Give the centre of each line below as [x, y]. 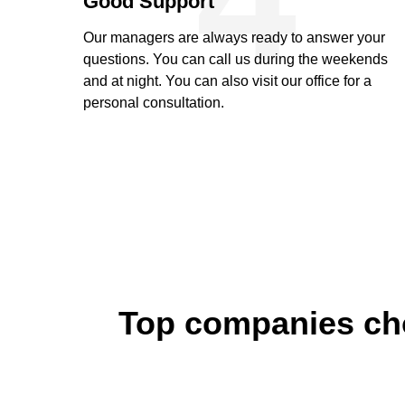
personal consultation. [154, 102]
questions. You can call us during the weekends [235, 59]
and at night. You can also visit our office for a [227, 80]
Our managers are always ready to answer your [234, 37]
